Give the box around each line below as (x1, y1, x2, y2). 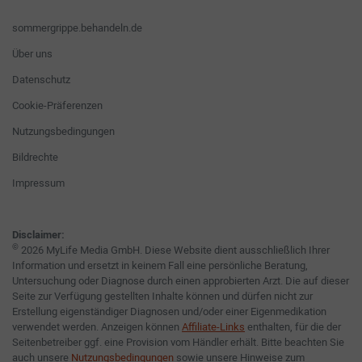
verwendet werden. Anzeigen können (12, 321, 182, 334)
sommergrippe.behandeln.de (12, 22, 142, 35)
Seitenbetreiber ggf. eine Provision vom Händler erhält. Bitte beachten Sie (12, 336, 344, 349)
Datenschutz (12, 74, 70, 86)
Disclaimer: (12, 229, 65, 242)
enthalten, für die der (245, 321, 341, 334)
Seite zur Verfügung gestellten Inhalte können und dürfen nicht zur (12, 290, 313, 303)
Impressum (12, 177, 65, 190)
